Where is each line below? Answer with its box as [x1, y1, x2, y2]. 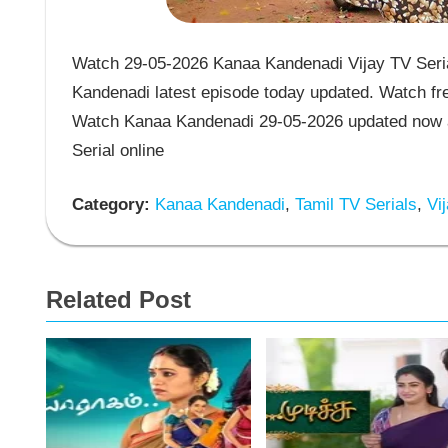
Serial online [71, 140, 164, 160]
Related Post [46, 285, 191, 313]
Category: [71, 195, 150, 215]
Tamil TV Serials [289, 195, 417, 215]
